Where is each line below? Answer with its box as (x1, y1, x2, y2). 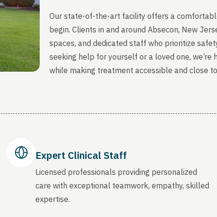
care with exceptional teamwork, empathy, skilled (35, 180, 210, 190)
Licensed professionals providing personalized (35, 167, 198, 177)
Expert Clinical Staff (35, 148, 127, 162)
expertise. (35, 194, 70, 204)
